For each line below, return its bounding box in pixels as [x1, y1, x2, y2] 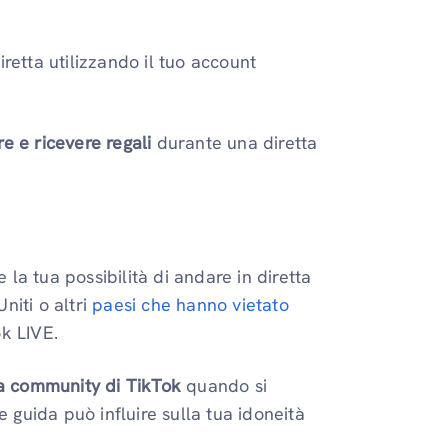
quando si [181, 373, 268, 397]
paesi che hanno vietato [92, 292, 289, 316]
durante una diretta [151, 130, 318, 154]
